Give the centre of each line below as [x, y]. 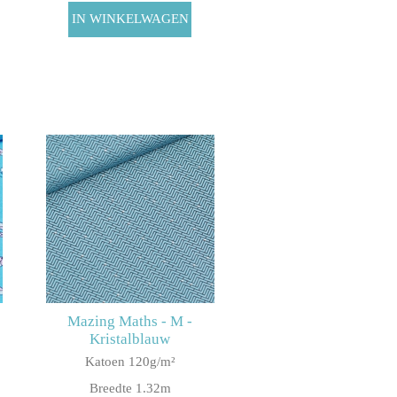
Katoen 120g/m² [130, 362]
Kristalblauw [130, 339]
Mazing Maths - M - [130, 322]
